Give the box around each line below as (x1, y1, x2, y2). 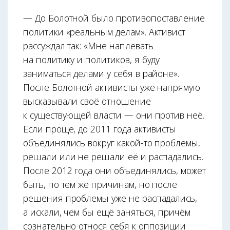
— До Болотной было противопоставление (23, 12, 205, 25)
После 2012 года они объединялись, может (23, 164, 206, 177)
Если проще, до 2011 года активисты (23, 123, 177, 136)
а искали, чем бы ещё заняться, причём (23, 206, 191, 219)
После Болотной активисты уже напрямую (23, 81, 201, 94)
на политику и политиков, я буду (23, 53, 160, 66)
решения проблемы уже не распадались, (23, 192, 198, 205)
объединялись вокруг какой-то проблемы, (23, 137, 200, 149)
